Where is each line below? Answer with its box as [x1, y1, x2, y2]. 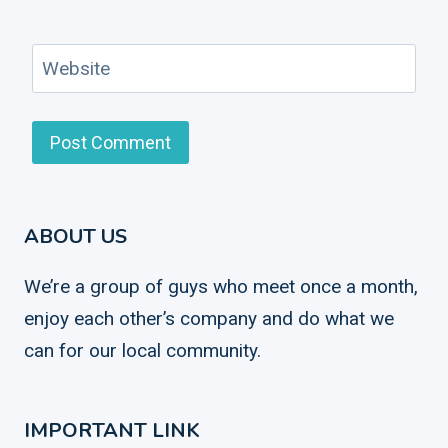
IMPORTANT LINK [24, 417, 200, 445]
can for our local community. [24, 339, 261, 363]
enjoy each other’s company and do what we [24, 307, 394, 331]
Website [41, 56, 110, 80]
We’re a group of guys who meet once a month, [24, 275, 418, 299]
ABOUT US [24, 223, 127, 251]
